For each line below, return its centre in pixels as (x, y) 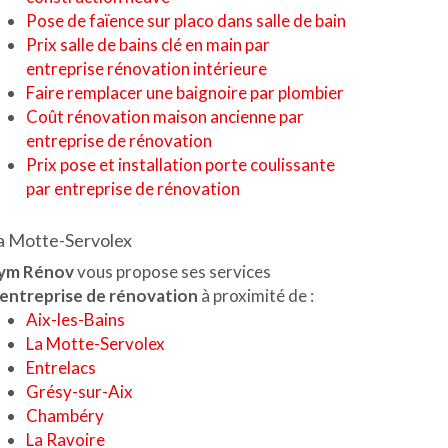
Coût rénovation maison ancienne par (165, 116)
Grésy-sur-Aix (79, 391)
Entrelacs (61, 367)
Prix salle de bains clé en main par (148, 44)
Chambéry (65, 415)
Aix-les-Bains (75, 319)
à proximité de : (257, 295)
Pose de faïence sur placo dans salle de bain (186, 20)
